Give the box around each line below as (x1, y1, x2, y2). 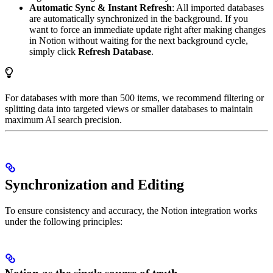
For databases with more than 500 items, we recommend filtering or (5, 92, 264, 103)
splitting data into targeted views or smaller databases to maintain (5, 103, 253, 114)
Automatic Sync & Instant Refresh (29, 2, 172, 13)
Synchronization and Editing (5, 176, 184, 193)
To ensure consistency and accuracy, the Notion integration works (5, 205, 257, 216)
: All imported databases (172, 2, 264, 13)
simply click (29, 46, 78, 57)
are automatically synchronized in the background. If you (29, 13, 248, 24)
